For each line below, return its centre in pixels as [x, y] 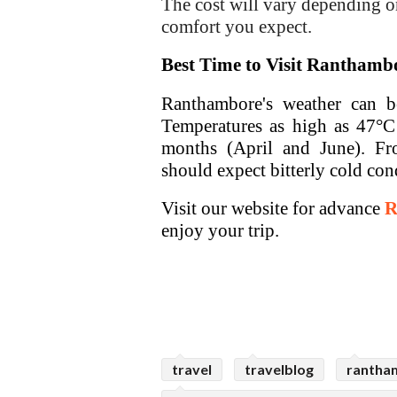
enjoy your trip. [222, 230]
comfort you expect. [239, 27]
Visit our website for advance [273, 208]
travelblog [279, 370]
